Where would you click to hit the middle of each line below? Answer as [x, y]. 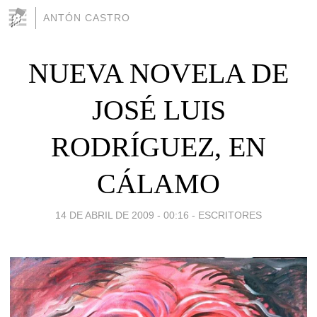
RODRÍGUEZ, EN [158, 146]
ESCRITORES [230, 215]
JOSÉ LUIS [158, 110]
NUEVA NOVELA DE [158, 73]
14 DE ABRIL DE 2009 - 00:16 [122, 215]
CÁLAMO [158, 183]
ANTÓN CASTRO [87, 18]
